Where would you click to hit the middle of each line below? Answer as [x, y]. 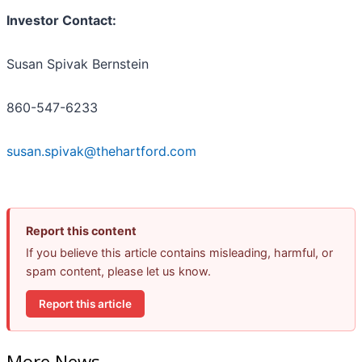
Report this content [81, 231]
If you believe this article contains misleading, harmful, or [179, 253]
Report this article [85, 303]
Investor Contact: [61, 21]
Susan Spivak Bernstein [78, 64]
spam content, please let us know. [118, 271]
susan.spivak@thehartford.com [101, 152]
